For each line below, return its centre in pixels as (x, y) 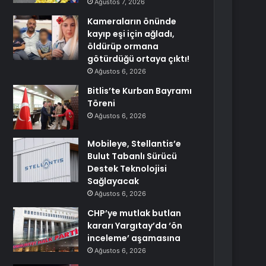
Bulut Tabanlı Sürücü (132, 156)
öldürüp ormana (123, 46)
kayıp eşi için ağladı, (131, 34)
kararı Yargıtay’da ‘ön (135, 226)
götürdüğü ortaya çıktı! (139, 59)
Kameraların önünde (132, 21)
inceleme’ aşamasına (134, 238)
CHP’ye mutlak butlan (134, 213)
